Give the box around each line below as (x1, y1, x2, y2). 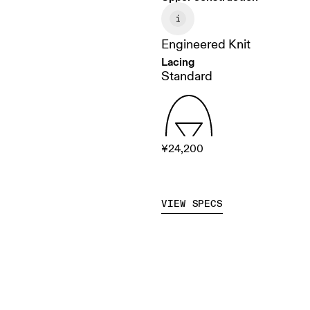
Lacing (161, 55, 195, 69)
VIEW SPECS (161, 198, 223, 210)
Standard (161, 69, 213, 85)
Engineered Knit (161, 37, 251, 53)
